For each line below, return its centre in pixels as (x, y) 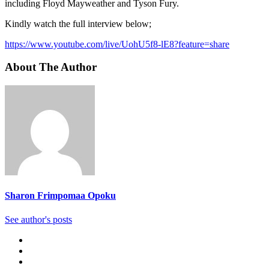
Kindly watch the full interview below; (78, 23)
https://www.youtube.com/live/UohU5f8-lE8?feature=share (117, 44)
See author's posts (38, 219)
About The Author (51, 67)
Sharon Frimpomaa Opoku (60, 196)
